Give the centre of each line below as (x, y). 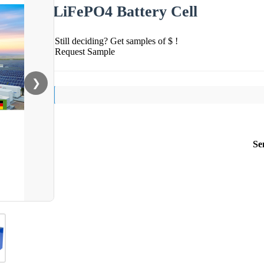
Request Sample (85, 51)
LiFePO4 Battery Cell (125, 11)
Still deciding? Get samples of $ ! (116, 41)
